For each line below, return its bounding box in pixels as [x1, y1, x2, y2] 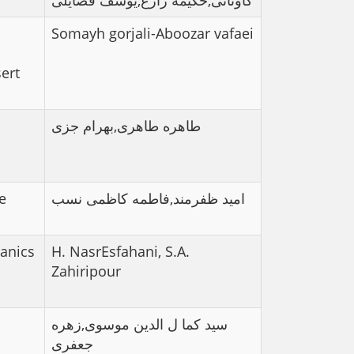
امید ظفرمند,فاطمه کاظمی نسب [51, 189, 245, 208]
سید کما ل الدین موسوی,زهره [51, 314, 228, 333]
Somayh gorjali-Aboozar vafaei [51, 24, 254, 43]
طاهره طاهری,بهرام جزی [51, 116, 201, 135]
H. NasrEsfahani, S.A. [51, 242, 190, 261]
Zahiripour [51, 262, 121, 281]
